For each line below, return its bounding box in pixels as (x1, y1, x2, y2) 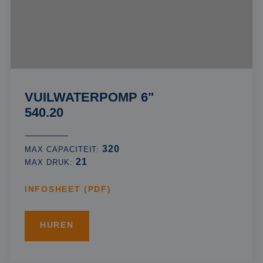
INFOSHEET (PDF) (25, 185, 112, 194)
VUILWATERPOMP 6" (25, 90, 154, 105)
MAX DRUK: (25, 158, 76, 167)
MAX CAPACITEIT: (25, 145, 103, 154)
